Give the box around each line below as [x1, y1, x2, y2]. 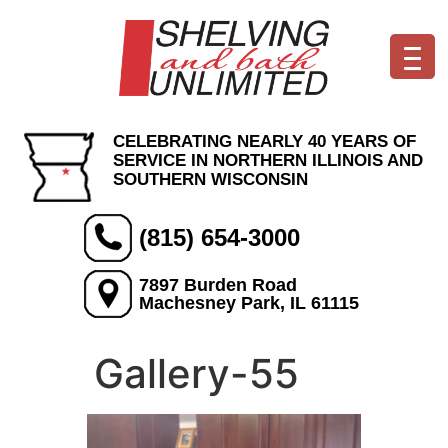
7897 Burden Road [139, 275, 297, 295]
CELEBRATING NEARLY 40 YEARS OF [112, 132, 416, 151]
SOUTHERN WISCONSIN [112, 170, 308, 189]
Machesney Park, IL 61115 [139, 293, 359, 313]
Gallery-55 [94, 349, 299, 398]
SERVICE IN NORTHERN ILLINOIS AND [112, 151, 423, 170]
